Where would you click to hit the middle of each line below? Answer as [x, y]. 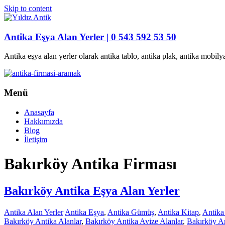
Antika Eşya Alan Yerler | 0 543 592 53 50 [90, 37]
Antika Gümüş [131, 212]
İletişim [36, 139]
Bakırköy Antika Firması [90, 164]
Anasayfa [39, 112]
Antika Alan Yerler [34, 212]
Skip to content [28, 8]
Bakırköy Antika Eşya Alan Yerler [92, 191]
